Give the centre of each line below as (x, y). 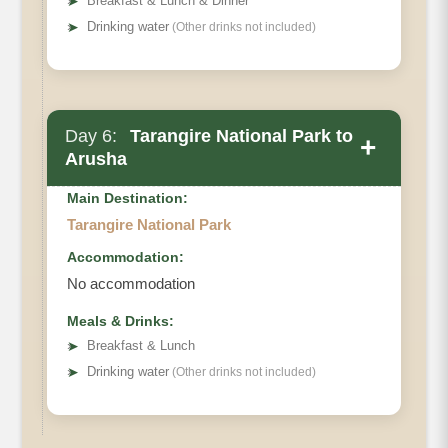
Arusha (96, 159)
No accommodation (131, 284)
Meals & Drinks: (120, 321)
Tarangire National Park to (239, 136)
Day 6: (91, 136)
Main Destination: (127, 198)
